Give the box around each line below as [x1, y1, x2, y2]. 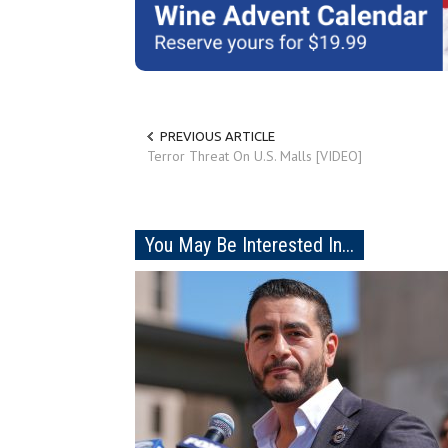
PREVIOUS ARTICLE [160, 129, 275, 144]
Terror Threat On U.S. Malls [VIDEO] [147, 147, 362, 166]
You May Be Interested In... [145, 233, 354, 258]
